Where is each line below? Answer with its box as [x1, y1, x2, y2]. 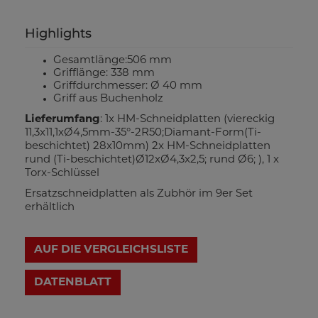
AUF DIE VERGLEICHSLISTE [34, 244, 188, 256]
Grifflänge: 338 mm [53, 68, 155, 79]
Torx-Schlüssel [25, 168, 99, 179]
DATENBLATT [34, 277, 111, 288]
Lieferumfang [25, 114, 100, 125]
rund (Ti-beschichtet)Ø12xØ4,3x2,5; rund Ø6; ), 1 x [25, 155, 279, 165]
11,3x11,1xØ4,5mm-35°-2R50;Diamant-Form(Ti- [25, 128, 261, 138]
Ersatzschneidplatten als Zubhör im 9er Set [25, 189, 253, 199]
